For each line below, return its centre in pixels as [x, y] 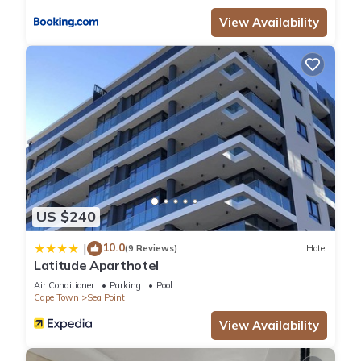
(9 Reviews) [151, 249]
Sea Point [106, 297]
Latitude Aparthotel [96, 265]
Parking [125, 285]
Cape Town [56, 297]
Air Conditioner [64, 285]
